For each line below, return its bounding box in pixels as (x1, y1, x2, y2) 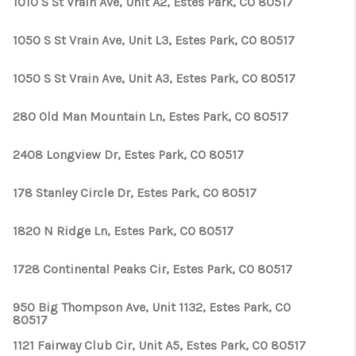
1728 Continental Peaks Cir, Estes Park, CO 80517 (13, 261, 292, 277)
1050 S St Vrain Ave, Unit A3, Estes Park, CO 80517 (13, 71, 296, 86)
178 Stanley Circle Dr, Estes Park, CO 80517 (13, 185, 257, 200)
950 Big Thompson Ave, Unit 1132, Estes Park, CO (13, 300, 291, 315)
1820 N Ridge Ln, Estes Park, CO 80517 (13, 223, 234, 238)
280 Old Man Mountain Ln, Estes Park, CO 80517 (13, 109, 288, 124)
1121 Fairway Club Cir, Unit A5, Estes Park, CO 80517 (13, 338, 306, 353)
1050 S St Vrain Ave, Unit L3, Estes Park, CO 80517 (13, 33, 295, 48)
